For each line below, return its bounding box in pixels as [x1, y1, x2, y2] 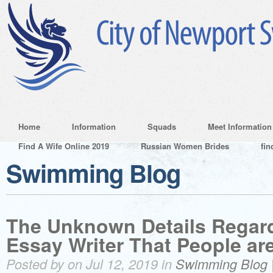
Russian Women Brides [141, 140, 229, 152]
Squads [147, 121, 176, 132]
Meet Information [208, 121, 272, 132]
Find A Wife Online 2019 [18, 140, 109, 152]
